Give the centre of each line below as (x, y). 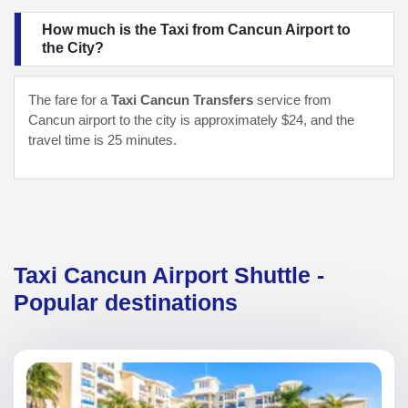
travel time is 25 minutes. (102, 140)
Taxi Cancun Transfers (182, 100)
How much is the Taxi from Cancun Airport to (196, 29)
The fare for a (70, 100)
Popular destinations (126, 302)
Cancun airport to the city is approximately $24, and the (191, 120)
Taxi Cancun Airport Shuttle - (169, 275)
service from (292, 100)
